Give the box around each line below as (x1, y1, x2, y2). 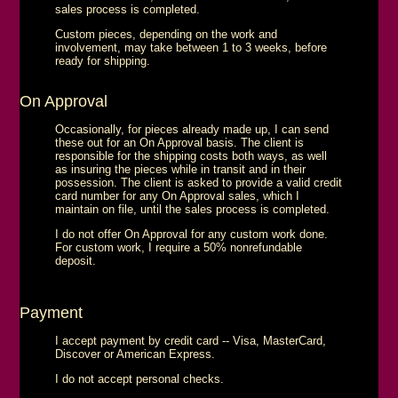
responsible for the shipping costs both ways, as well (55, 148, 328, 163)
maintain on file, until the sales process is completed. (55, 202, 330, 216)
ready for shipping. (55, 53, 151, 68)
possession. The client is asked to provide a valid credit (55, 175, 343, 189)
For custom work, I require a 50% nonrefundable (55, 240, 303, 254)
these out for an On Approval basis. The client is (55, 135, 305, 149)
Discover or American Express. (55, 346, 216, 361)
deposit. (55, 253, 97, 267)
